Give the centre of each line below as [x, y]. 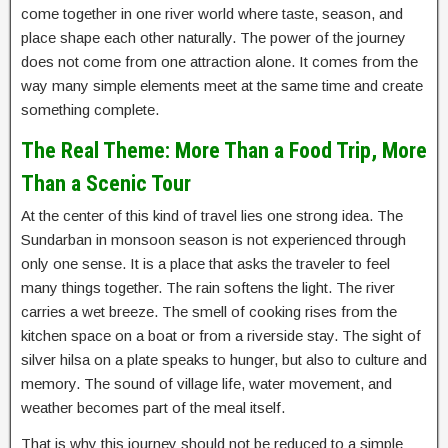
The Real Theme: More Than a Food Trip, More [224, 150]
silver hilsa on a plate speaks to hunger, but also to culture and [224, 359]
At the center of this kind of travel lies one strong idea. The [212, 215]
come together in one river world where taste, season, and [212, 13]
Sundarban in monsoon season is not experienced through [213, 239]
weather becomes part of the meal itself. [153, 407]
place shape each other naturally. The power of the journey [213, 37]
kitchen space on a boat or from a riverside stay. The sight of [221, 335]
